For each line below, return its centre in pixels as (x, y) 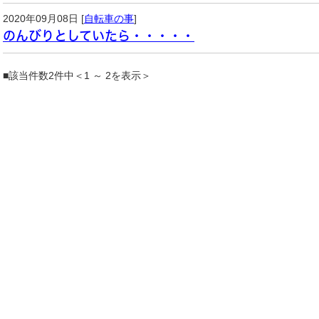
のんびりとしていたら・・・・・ (99, 36)
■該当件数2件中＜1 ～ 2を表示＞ (77, 75)
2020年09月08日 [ (43, 19)
